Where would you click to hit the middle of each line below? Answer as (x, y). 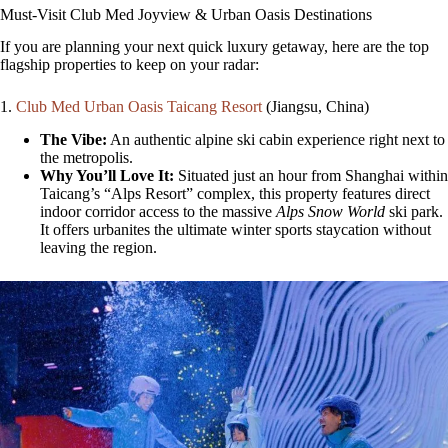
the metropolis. (86, 158)
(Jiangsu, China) (317, 107)
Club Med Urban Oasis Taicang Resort (141, 107)
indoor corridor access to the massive (158, 212)
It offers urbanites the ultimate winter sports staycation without (235, 230)
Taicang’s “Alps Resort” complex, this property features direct (235, 194)
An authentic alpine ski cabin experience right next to (276, 140)
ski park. (414, 212)
